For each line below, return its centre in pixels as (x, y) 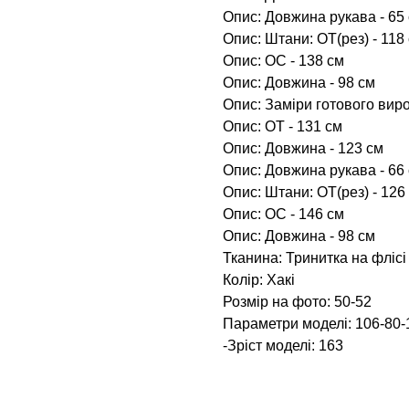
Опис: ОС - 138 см (283, 60)
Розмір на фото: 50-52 (297, 301)
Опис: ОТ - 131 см (283, 126)
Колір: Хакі (259, 279)
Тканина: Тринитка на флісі (315, 257)
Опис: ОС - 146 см (283, 214)
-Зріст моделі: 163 (283, 345)
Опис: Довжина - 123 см (303, 148)
